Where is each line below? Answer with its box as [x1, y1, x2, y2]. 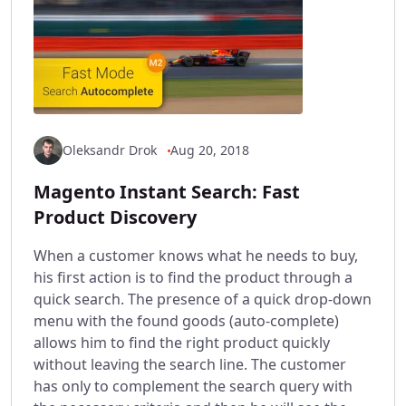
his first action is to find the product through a [34, 267, 353, 288]
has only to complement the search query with [34, 376, 353, 397]
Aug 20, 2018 [170, 141, 249, 159]
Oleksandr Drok [63, 141, 157, 159]
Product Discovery [34, 205, 197, 230]
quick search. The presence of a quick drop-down [34, 289, 372, 310]
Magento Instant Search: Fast [34, 179, 300, 205]
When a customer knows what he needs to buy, [34, 246, 358, 266]
